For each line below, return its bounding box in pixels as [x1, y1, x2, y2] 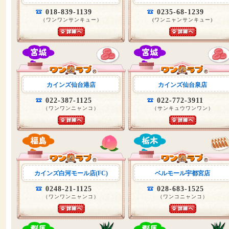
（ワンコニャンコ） [157, 194, 208, 199]
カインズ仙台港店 [47, 81, 96, 88]
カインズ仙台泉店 [158, 81, 207, 88]
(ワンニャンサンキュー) [152, 17, 213, 22]
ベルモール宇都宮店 [155, 170, 210, 177]
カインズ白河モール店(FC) [34, 170, 108, 177]
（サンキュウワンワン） [151, 105, 214, 111]
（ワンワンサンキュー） [40, 17, 102, 22]
